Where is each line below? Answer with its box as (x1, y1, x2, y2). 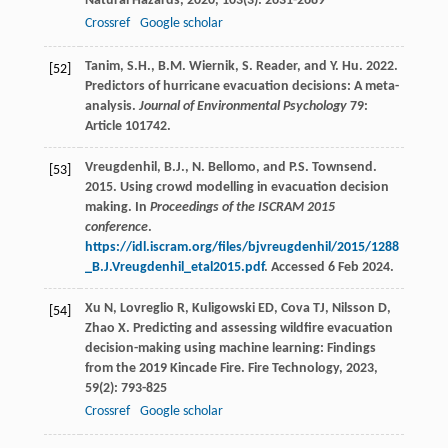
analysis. (84, 99, 139, 115)
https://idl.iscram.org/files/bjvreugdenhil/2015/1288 (84, 240, 399, 256)
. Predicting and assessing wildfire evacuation (125, 321, 393, 337)
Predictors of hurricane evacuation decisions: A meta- (84, 79, 399, 95)
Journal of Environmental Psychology (138, 99, 347, 115)
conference (84, 220, 148, 236)
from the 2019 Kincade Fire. (84, 361, 248, 377)
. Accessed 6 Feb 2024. (263, 260, 394, 276)
